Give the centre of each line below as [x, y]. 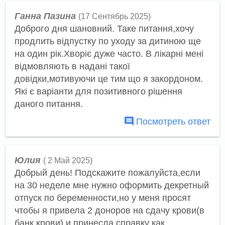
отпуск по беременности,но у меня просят [102, 198]
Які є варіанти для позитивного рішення [98, 92]
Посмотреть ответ [172, 122]
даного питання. [48, 104]
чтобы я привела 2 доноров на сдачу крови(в [109, 210]
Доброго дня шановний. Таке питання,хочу [104, 29]
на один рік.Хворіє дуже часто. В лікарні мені [109, 54]
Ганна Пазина [45, 16]
